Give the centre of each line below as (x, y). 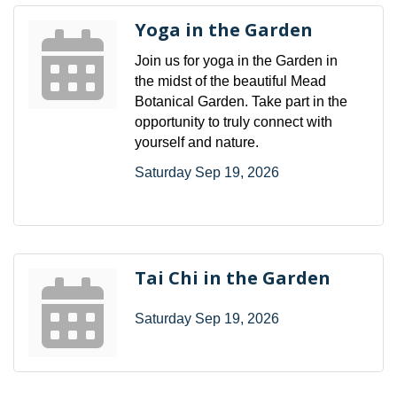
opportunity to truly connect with (234, 121)
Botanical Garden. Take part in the (241, 101)
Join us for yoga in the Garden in (236, 60)
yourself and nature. (197, 142)
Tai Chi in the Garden (233, 277)
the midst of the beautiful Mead (230, 81)
